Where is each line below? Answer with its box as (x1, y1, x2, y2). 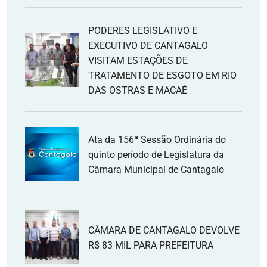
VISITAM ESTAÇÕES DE (88, 55, 188, 66)
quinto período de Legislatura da (88, 148, 224, 160)
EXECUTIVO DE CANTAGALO (88, 40, 208, 51)
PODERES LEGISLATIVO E (88, 25, 197, 36)
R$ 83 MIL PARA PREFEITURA (88, 240, 213, 251)
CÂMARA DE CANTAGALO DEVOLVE (88, 225, 240, 236)
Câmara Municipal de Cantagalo (88, 163, 224, 175)
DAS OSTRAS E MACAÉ (88, 85, 187, 96)
